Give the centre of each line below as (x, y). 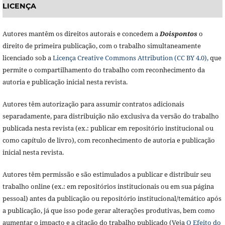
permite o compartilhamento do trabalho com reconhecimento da (103, 70)
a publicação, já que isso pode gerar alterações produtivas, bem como (108, 210)
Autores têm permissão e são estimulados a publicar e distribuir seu (106, 174)
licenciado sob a (27, 58)
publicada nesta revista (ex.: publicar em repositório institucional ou (108, 128)
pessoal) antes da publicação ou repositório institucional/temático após (112, 198)
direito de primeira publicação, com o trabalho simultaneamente (101, 45)
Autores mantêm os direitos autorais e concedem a (81, 33)
